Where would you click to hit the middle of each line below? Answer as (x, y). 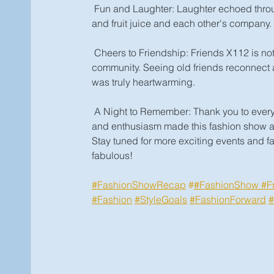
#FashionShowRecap (139, 185)
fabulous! (113, 155)
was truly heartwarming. (143, 82)
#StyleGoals (161, 199)
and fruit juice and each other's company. (182, 23)
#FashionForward (228, 199)
